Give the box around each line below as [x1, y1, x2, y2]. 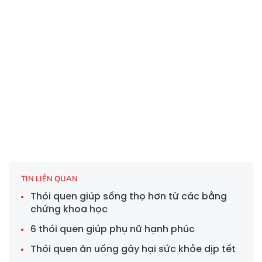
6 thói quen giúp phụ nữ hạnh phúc [30, 222, 195, 236]
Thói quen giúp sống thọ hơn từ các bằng [30, 189, 227, 203]
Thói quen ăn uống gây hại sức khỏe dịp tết [30, 242, 236, 256]
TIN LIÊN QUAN [21, 173, 78, 183]
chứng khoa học [30, 202, 108, 216]
